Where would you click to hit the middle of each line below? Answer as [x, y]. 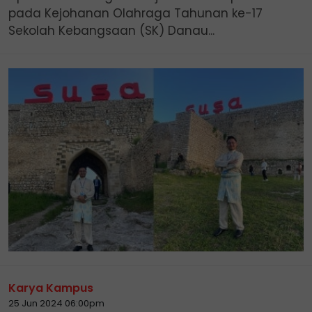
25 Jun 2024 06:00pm [56, 304]
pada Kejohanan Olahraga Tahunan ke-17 [135, 14]
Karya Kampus [51, 288]
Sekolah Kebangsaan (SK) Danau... [111, 31]
